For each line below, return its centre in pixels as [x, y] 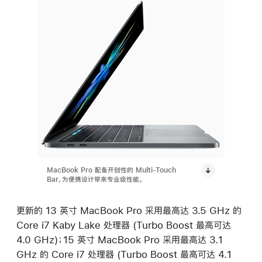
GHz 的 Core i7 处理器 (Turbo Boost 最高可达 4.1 [124, 254]
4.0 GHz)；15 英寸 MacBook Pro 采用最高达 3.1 [120, 240]
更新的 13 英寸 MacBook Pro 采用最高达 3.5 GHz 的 [129, 211]
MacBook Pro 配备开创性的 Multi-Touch [111, 170]
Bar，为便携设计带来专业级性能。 [95, 180]
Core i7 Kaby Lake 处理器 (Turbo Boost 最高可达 [124, 225]
